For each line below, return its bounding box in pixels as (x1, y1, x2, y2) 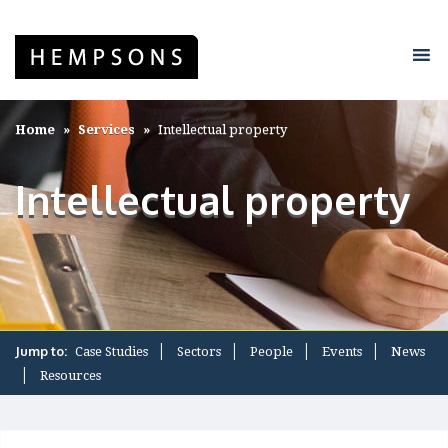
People (250, 344, 293, 359)
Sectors (177, 344, 221, 359)
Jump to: (15, 343, 70, 359)
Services (78, 122, 135, 137)
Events (322, 344, 362, 359)
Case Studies (75, 344, 148, 359)
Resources (40, 368, 101, 383)
